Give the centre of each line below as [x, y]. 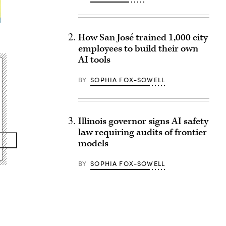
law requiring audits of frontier [142, 132]
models [93, 144]
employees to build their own [138, 49]
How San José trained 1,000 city [143, 38]
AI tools [94, 60]
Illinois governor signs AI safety [143, 121]
